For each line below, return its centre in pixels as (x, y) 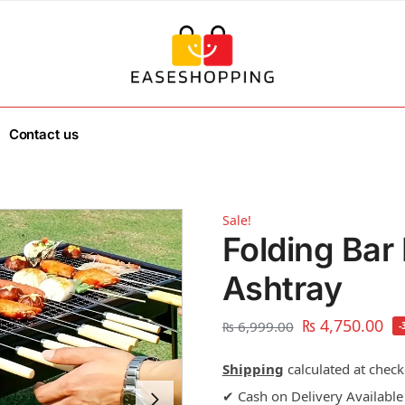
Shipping (253, 368)
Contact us (43, 134)
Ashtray (282, 288)
